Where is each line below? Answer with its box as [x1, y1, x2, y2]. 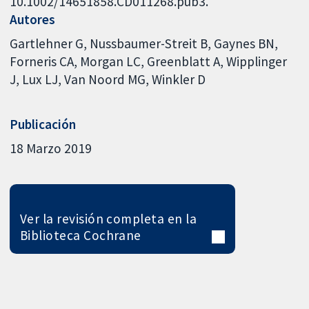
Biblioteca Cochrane [19, 227, 141, 244]
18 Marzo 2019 [10, 140, 92, 157]
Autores [10, 10, 56, 28]
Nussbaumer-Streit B [90, 35, 208, 52]
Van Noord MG [64, 71, 146, 88]
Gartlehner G [10, 35, 84, 52]
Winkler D [152, 71, 206, 88]
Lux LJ [22, 71, 59, 88]
